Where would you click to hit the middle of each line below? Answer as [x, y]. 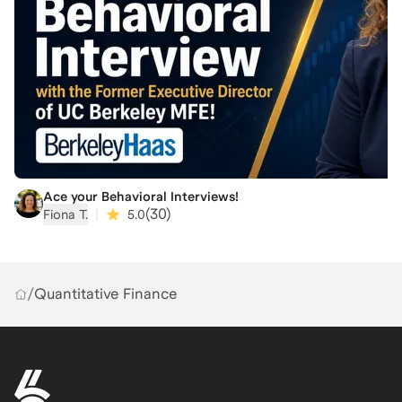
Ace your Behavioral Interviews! [141, 196]
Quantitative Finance [106, 294]
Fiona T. [66, 214]
